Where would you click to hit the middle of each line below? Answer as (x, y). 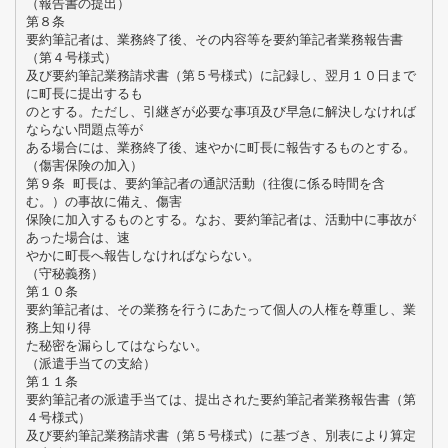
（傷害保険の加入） (84, 165)
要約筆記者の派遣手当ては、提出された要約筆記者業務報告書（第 (220, 399)
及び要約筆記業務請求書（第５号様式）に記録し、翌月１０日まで (220, 75)
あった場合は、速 (77, 237)
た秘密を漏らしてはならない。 (116, 345)
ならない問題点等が (84, 129)
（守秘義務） (64, 273)
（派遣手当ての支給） (90, 363)
